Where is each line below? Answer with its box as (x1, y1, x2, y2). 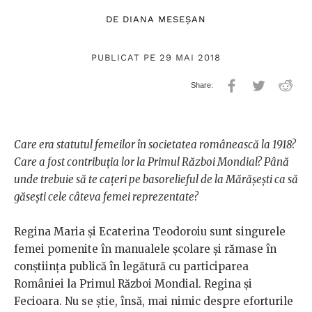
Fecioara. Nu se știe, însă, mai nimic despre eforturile (14, 295, 293, 309)
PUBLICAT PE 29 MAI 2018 (91, 52, 221, 63)
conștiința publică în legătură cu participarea (14, 260, 249, 274)
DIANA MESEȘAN (123, 14, 206, 25)
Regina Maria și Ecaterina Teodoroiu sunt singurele (14, 225, 286, 239)
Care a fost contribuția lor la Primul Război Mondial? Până (14, 155, 289, 169)
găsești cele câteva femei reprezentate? (14, 190, 198, 204)
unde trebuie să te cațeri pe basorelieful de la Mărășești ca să (14, 173, 298, 187)
